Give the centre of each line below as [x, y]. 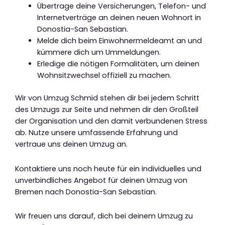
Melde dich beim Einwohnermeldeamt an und [119, 41]
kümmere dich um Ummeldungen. [99, 52]
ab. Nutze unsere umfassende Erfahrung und [96, 132]
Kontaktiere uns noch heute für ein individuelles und [108, 168]
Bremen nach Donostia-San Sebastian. [86, 192]
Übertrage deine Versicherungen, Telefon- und [121, 6]
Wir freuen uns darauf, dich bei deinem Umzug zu [104, 216]
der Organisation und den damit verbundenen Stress [111, 121]
